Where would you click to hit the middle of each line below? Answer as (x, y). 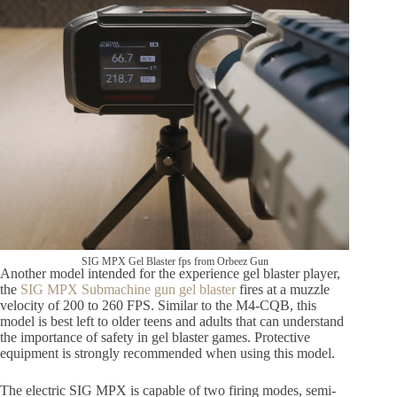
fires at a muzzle (283, 289)
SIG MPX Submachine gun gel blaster (128, 289)
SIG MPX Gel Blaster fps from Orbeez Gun (175, 261)
